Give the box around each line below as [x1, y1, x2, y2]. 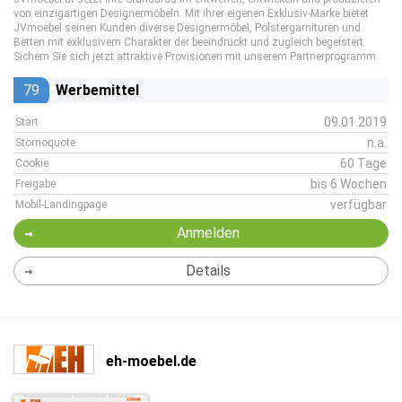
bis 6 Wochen [310, 177, 387, 191]
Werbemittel [56, 82, 139, 99]
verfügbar [330, 197, 387, 212]
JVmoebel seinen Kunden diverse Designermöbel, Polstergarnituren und [13, 22, 361, 34]
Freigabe [15, 178, 56, 190]
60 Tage [340, 156, 387, 170]
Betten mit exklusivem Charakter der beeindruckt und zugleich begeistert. [13, 36, 366, 48]
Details [185, 262, 231, 279]
